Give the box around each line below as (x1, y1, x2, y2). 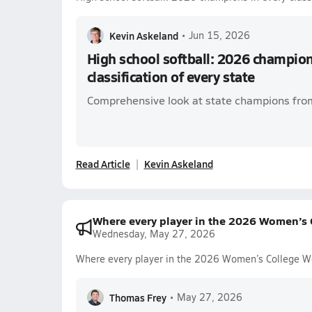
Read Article (75, 157, 130, 171)
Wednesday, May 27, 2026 (92, 227, 215, 240)
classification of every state (86, 67, 255, 86)
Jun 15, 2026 (188, 29, 250, 42)
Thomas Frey (109, 290, 166, 304)
